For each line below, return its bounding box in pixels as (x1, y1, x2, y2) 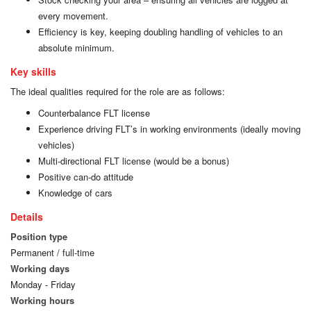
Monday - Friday (10, 278, 76, 291)
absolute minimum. (38, 41, 115, 54)
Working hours (10, 294, 74, 307)
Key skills (10, 65, 56, 78)
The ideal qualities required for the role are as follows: (10, 85, 225, 98)
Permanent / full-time (10, 246, 94, 259)
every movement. (38, 9, 108, 22)
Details (10, 210, 43, 224)
